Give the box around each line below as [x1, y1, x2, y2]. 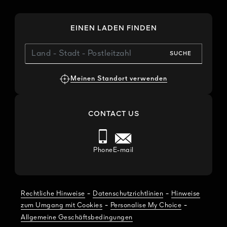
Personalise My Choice [110, 202, 181, 209]
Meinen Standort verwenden [70, 75, 167, 82]
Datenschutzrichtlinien [93, 191, 163, 197]
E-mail [112, 146, 134, 154]
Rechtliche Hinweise [21, 191, 85, 197]
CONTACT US [88, 110, 139, 118]
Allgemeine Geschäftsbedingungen [21, 214, 133, 221]
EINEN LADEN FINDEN [70, 25, 157, 32]
